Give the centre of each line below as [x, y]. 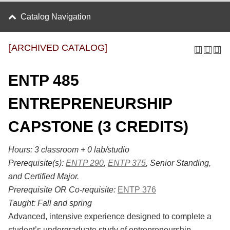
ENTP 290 [85, 163]
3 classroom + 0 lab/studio [82, 150]
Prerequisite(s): [36, 163]
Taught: [22, 203]
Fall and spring [65, 203]
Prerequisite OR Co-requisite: [62, 190]
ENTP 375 [127, 163]
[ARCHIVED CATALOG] [58, 48]
